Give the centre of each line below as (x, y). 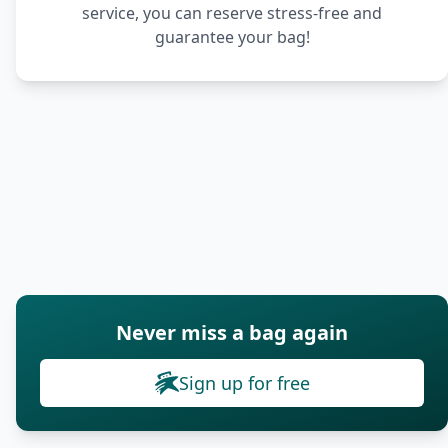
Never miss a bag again (232, 332)
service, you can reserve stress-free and (232, 13)
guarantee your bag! (232, 37)
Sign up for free (244, 383)
